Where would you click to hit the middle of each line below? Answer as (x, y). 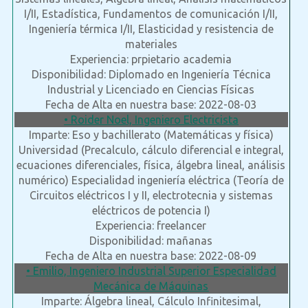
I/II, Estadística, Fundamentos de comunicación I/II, (151, 14)
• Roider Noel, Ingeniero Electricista (151, 120)
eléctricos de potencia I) (151, 211)
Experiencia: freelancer (151, 226)
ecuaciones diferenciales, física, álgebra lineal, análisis (151, 165)
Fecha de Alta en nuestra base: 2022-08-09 (151, 256)
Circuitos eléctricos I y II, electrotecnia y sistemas (151, 196)
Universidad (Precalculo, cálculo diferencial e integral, (151, 150)
